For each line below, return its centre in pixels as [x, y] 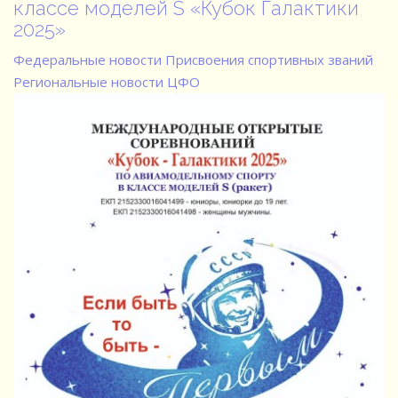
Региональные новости [88, 81]
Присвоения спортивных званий [269, 59]
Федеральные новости [88, 59]
